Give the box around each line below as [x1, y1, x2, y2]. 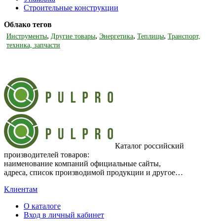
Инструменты [6, 33, 47, 40]
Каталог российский [113, 142, 184, 150]
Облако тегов [4, 20, 52, 29]
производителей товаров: [4, 150, 89, 159]
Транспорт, [168, 33, 200, 40]
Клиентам [4, 185, 37, 194]
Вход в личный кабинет [24, 211, 104, 220]
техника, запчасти [6, 41, 60, 49]
